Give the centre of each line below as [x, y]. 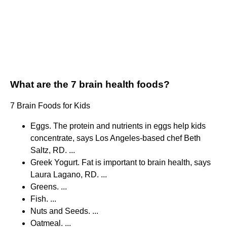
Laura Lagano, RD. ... [69, 175]
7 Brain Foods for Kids [50, 106]
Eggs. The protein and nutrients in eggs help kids [118, 126]
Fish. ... [43, 199]
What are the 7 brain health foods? [90, 85]
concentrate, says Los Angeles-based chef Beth [116, 138]
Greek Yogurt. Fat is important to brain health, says [121, 163]
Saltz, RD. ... [53, 150]
